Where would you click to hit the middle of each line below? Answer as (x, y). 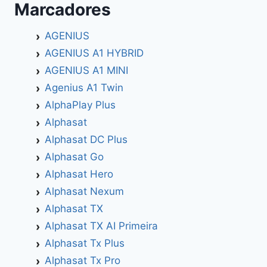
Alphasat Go (74, 156)
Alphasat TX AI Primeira (101, 226)
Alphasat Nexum (84, 191)
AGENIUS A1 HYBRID (94, 53)
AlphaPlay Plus (80, 105)
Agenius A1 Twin (84, 87)
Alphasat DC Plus (86, 139)
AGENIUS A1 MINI (86, 70)
